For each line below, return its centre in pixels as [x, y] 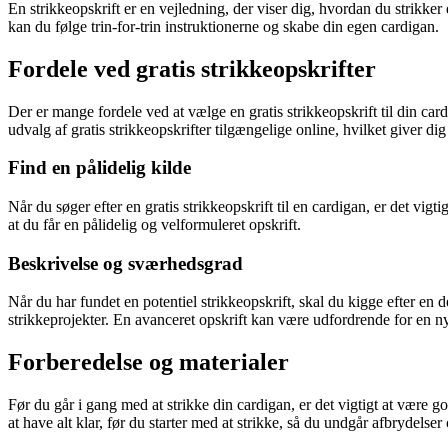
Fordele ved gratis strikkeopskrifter [192, 68]
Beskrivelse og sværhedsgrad [125, 263]
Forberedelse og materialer [148, 362]
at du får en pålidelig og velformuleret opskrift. [154, 224]
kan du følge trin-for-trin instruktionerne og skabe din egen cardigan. [223, 26]
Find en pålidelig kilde [99, 168]
